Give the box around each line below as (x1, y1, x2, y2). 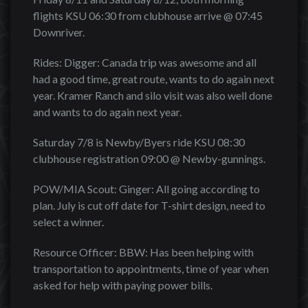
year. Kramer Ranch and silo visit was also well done (33, 89, 272, 102)
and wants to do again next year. (33, 105, 181, 118)
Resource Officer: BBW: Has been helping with (33, 245, 254, 258)
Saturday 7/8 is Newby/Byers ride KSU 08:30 (33, 135, 245, 148)
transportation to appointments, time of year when (33, 262, 269, 275)
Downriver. (33, 25, 85, 38)
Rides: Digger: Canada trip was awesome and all (33, 56, 256, 69)
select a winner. (33, 215, 104, 228)
